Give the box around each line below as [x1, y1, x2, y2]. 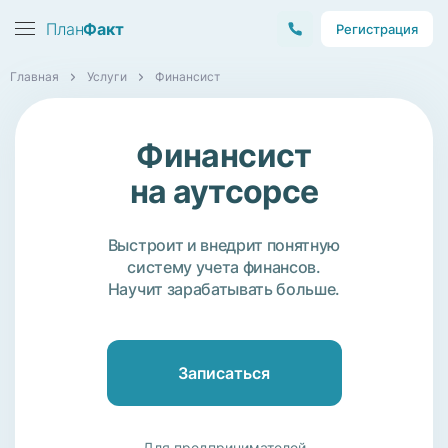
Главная [10, 69, 59, 84]
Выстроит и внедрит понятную [107, 235, 341, 255]
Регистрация [336, 21, 418, 37]
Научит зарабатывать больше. [107, 279, 341, 299]
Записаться [178, 363, 270, 383]
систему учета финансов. [127, 257, 321, 277]
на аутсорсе [129, 172, 319, 211]
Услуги [87, 69, 127, 84]
